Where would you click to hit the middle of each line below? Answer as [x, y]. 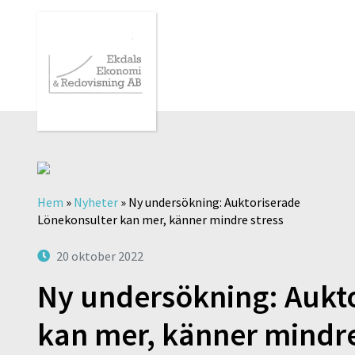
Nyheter [96, 202]
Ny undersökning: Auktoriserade [214, 202]
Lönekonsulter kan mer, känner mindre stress [160, 219]
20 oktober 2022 [100, 256]
